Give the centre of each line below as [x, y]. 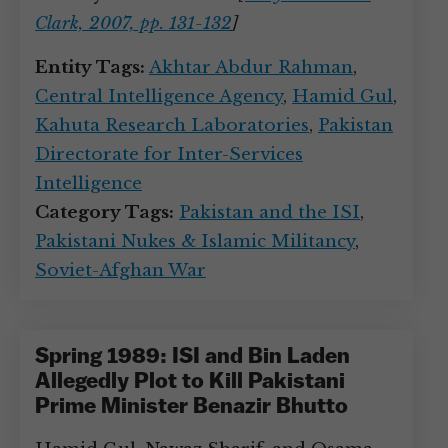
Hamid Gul [342, 96]
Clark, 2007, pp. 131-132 [133, 23]
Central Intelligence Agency [159, 96]
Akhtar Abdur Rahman [251, 67]
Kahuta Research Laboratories [172, 125]
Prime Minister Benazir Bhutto [191, 407]
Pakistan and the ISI [269, 212]
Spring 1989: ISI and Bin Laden [192, 357]
